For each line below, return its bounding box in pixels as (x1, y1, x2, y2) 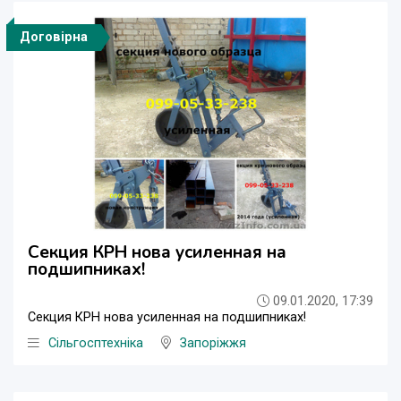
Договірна (20, 30, 88, 46)
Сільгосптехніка (48, 336, 143, 352)
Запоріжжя (180, 336, 246, 352)
